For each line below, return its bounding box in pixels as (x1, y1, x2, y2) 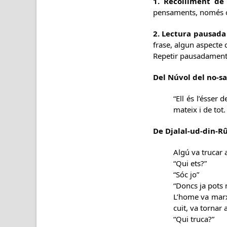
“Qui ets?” (173, 158, 207, 168)
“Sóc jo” (173, 169, 199, 179)
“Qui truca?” (173, 214, 214, 224)
